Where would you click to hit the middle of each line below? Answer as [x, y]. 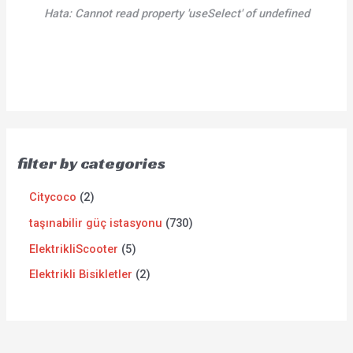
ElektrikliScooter [74, 249]
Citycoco [53, 197]
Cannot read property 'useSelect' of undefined [192, 13]
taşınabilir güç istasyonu [96, 223]
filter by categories [92, 163]
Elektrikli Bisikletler [81, 275]
